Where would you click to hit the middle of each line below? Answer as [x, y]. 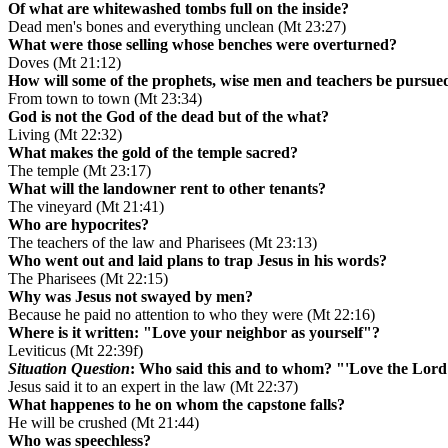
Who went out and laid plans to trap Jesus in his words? [197, 261]
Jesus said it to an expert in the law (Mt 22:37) [153, 387]
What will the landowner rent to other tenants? [167, 189]
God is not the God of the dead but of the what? [168, 117]
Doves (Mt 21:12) [64, 63]
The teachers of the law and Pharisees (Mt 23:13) [162, 243]
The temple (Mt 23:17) [79, 171]
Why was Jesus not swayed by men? [130, 297]
